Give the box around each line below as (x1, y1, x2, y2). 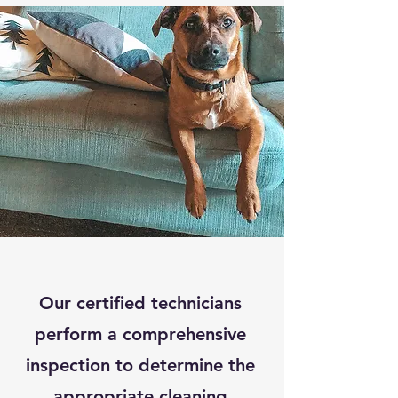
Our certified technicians (38, 291, 242, 314)
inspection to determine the (25, 354, 255, 376)
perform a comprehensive (34, 322, 246, 345)
